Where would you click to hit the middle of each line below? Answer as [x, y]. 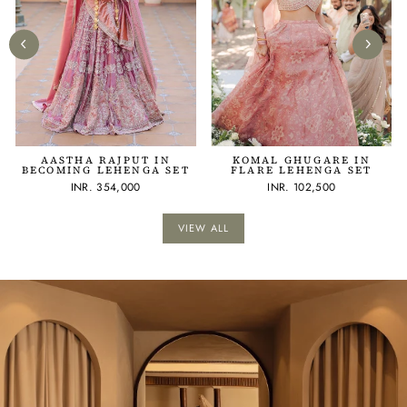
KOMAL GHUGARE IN [301, 160]
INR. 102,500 [302, 186]
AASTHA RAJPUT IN [105, 160]
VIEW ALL [203, 228]
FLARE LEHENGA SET [302, 170]
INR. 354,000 [105, 186]
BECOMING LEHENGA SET [105, 170]
